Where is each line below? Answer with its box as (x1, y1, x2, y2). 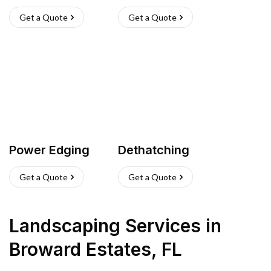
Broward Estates (9, 238, 151, 260)
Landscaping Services (9, 215, 201, 237)
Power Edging (9, 143, 90, 157)
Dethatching (118, 143, 189, 157)
